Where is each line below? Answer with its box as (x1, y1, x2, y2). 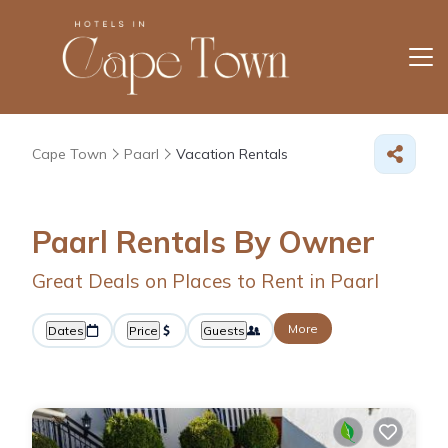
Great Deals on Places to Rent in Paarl (32, 268, 379, 293)
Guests (203, 322, 245, 338)
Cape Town (32, 144, 107, 163)
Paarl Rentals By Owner (32, 222, 375, 261)
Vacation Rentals (176, 144, 288, 163)
